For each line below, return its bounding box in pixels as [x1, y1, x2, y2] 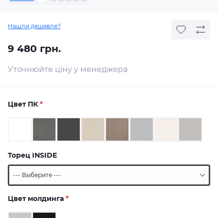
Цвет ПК [8, 100, 40, 109]
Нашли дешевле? [8, 22, 61, 30]
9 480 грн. [8, 43, 61, 54]
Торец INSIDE [8, 151, 57, 160]
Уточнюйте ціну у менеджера [8, 65, 127, 74]
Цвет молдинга [8, 194, 66, 203]
